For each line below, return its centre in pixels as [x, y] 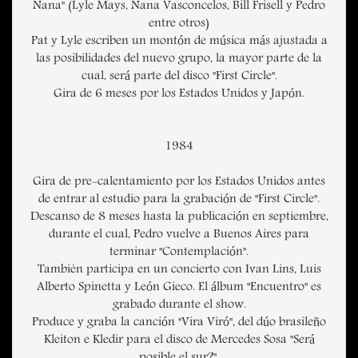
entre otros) [179, 24]
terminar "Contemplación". [179, 253]
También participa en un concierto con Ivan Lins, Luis [179, 270]
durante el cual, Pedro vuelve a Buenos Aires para [179, 235]
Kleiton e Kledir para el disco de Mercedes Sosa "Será [179, 341]
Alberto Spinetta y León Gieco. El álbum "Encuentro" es [179, 288]
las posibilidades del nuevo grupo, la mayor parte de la [179, 60]
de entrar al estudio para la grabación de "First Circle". [179, 200]
